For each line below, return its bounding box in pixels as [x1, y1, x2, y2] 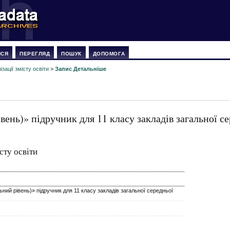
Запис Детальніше [55, 66, 107, 72]
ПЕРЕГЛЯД [20, 51, 50, 56]
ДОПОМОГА [92, 51, 125, 56]
